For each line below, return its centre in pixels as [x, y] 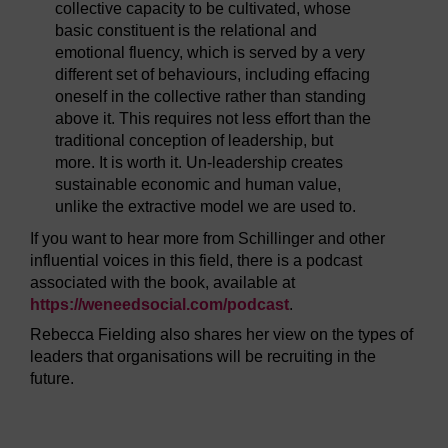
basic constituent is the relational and [186, 31]
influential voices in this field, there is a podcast [196, 261]
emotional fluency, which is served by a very [210, 53]
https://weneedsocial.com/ [128, 305]
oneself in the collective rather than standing [210, 97]
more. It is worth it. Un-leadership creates [199, 163]
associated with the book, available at [162, 283]
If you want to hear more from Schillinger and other [207, 239]
